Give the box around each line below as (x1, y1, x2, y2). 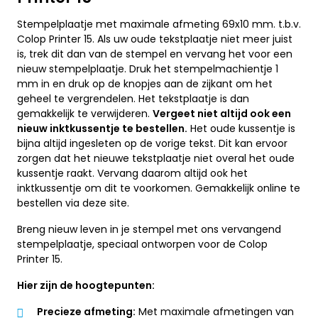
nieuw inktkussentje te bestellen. (17, 121, 187, 136)
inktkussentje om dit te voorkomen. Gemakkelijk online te (17, 181, 300, 196)
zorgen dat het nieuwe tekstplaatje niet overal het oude (17, 151, 295, 166)
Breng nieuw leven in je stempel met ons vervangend (17, 222, 281, 237)
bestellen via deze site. (17, 196, 129, 211)
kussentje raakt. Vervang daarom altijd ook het (17, 166, 248, 181)
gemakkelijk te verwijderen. (17, 106, 153, 121)
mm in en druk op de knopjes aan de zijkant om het (17, 77, 273, 92)
